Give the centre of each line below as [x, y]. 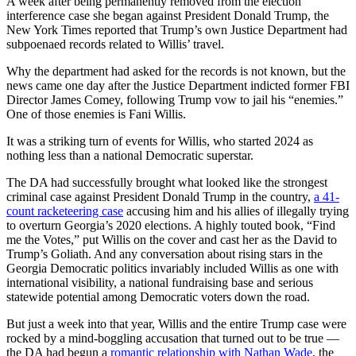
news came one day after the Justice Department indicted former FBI [178, 85]
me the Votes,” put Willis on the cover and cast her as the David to [172, 239]
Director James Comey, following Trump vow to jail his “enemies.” [175, 99]
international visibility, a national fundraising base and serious [160, 282]
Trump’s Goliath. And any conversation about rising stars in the [164, 253]
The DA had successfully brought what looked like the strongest [167, 182]
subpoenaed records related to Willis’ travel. [115, 44]
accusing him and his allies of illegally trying [236, 211]
